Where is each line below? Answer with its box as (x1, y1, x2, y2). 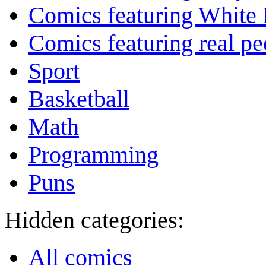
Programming (28, 141, 159, 169)
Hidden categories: (5, 207, 184, 234)
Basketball (28, 85, 129, 113)
